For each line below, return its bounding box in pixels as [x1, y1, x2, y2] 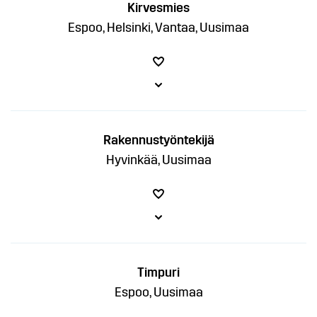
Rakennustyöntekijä [103, 132, 214, 149]
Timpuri [137, 265, 180, 281]
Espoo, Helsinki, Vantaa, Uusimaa [68, 20, 249, 36]
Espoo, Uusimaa [114, 284, 203, 301]
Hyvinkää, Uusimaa [105, 152, 212, 168]
